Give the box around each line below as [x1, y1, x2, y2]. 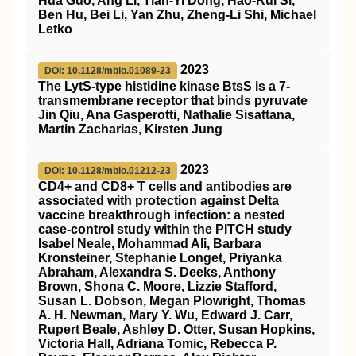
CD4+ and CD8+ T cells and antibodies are [38, 180, 292, 193]
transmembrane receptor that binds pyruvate [38, 94, 308, 107]
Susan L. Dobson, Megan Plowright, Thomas [38, 294, 306, 308]
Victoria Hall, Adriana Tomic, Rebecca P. [38, 337, 277, 350]
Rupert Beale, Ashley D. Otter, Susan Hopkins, [38, 323, 315, 336]
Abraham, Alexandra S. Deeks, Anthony [38, 265, 276, 279]
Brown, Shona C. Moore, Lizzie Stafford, [38, 280, 277, 293]
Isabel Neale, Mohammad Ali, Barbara [38, 237, 261, 250]
